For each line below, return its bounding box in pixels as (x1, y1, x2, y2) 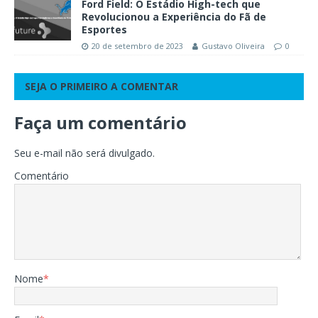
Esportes (82, 23, 127, 37)
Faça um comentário (14, 111, 187, 135)
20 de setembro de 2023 (92, 40, 183, 52)
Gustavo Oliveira (202, 40, 265, 52)
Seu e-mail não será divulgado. (14, 146, 155, 160)
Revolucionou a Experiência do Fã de (82, 10, 266, 24)
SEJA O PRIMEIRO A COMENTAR (25, 79, 178, 94)
